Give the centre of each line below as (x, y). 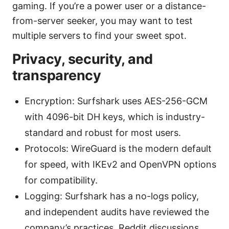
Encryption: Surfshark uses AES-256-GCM (116, 101)
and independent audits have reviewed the (117, 212)
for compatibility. (61, 180)
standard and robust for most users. (103, 132)
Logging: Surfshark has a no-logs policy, (112, 196)
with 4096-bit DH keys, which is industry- (115, 117)
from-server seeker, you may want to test (102, 20)
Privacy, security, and (83, 59)
